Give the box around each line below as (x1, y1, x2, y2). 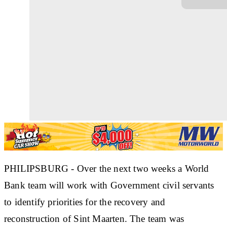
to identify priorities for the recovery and (4, 196, 166, 207)
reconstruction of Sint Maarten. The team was (4, 213, 184, 224)
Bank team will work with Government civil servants (4, 179, 214, 191)
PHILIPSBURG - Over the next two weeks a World (4, 163, 209, 174)
